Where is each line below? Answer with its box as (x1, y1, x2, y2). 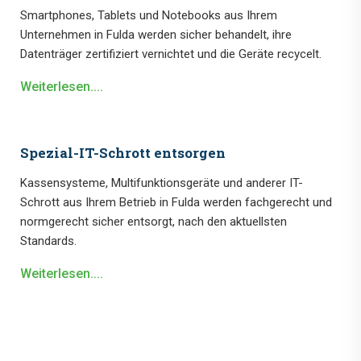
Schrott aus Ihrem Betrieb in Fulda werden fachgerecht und (20, 195, 332, 210)
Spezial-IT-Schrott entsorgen (20, 143, 226, 163)
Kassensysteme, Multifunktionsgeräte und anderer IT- (20, 176, 303, 191)
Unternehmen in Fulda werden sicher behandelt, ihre (20, 27, 292, 43)
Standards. (20, 234, 77, 249)
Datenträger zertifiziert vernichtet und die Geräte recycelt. (20, 47, 322, 62)
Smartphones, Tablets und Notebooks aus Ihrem (20, 8, 277, 23)
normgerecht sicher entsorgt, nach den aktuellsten (20, 214, 287, 230)
